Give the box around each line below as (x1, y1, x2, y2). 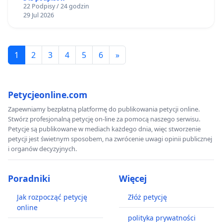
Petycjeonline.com (8, 88, 87, 101)
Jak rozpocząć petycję (17, 192, 87, 202)
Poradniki (8, 172, 50, 184)
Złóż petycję (128, 192, 167, 202)
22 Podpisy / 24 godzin (23, 1, 89, 10)
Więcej (119, 172, 147, 184)
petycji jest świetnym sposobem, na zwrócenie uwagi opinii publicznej (8, 134, 212, 143)
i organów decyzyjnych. (8, 144, 77, 153)
